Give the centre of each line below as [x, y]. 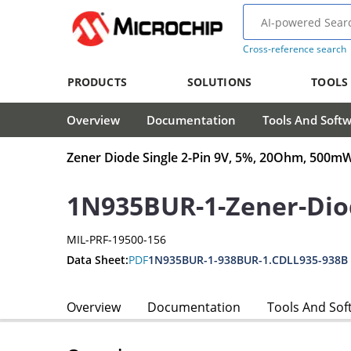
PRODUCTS [97, 82]
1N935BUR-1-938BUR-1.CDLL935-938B [248, 260]
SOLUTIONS [219, 82]
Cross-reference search [294, 49]
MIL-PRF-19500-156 [116, 240]
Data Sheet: [98, 259]
